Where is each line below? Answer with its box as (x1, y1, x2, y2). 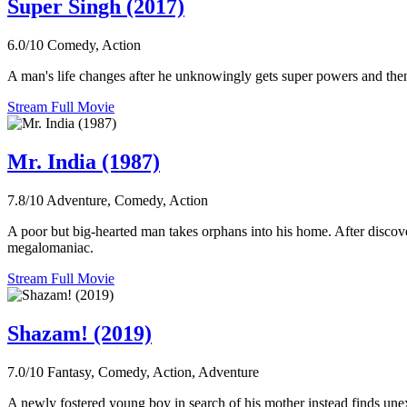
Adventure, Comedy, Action (46, 192, 208, 208)
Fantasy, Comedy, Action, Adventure (47, 363, 259, 380)
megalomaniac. (7, 239, 94, 255)
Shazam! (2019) (7, 321, 152, 345)
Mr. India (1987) (7, 149, 160, 174)
